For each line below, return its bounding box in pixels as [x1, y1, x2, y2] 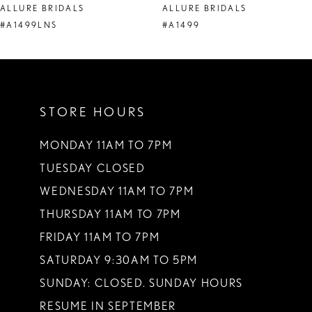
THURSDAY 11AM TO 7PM [40, 208, 181, 221]
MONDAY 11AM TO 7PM [40, 139, 173, 153]
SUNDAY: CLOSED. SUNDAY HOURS [40, 276, 243, 290]
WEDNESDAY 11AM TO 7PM [40, 185, 194, 198]
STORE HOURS [40, 104, 146, 119]
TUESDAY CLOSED [40, 162, 146, 175]
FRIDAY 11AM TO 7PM [40, 231, 160, 244]
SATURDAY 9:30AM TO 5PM [40, 253, 198, 267]
